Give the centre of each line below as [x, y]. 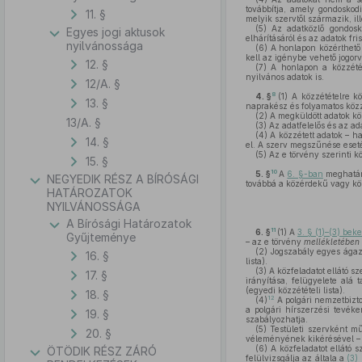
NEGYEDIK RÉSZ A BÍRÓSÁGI [123, 179]
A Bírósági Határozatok [129, 223]
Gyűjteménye [101, 237]
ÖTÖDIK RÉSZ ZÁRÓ [102, 351]
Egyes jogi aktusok [116, 32]
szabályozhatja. [276, 319]
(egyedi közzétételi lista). [295, 290]
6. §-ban [305, 174]
